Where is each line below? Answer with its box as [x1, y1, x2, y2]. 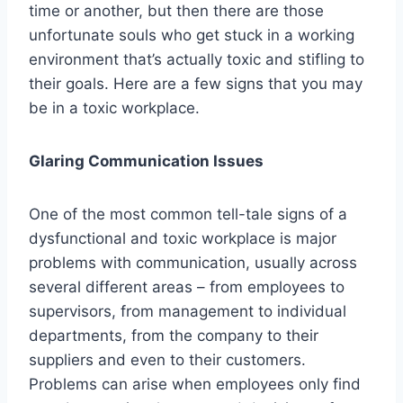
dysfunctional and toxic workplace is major [29, 229, 336, 248]
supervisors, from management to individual [29, 302, 346, 321]
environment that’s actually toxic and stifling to [29, 50, 364, 69]
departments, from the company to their [29, 327, 318, 345]
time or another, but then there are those [29, 2, 324, 21]
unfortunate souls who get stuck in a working [29, 26, 354, 45]
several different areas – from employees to [29, 278, 345, 297]
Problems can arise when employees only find [29, 375, 361, 394]
